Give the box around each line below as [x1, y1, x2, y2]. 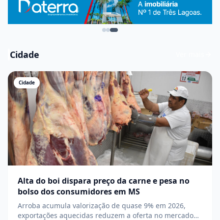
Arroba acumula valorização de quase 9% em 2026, [18, 200, 186, 210]
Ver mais [176, 49, 204, 59]
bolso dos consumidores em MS [18, 186, 140, 197]
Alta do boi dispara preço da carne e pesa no [18, 175, 190, 186]
